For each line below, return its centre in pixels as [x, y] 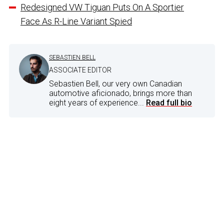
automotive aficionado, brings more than [120, 93]
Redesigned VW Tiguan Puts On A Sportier [102, 7]
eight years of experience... [97, 103]
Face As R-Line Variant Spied [76, 21]
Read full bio [169, 103]
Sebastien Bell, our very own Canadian [115, 84]
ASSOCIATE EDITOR [80, 70]
